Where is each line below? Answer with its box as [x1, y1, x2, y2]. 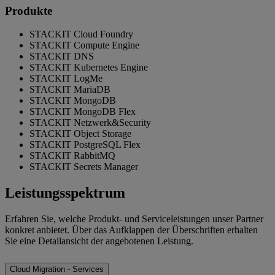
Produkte [5, 4, 52, 17]
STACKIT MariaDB [29, 84, 110, 95]
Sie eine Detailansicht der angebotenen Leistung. [5, 236, 193, 247]
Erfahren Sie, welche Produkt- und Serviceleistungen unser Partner [5, 214, 263, 225]
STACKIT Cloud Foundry [29, 29, 133, 40]
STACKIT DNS [29, 51, 94, 62]
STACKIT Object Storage [29, 128, 131, 139]
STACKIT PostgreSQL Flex [29, 139, 141, 150]
